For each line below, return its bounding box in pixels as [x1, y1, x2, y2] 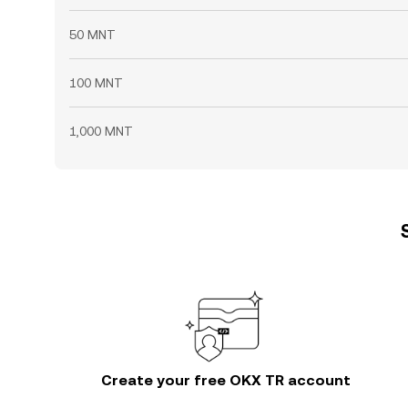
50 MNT [69, 27, 116, 42]
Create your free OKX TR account [101, 372, 351, 389]
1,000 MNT [69, 124, 133, 138]
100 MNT [69, 76, 123, 90]
